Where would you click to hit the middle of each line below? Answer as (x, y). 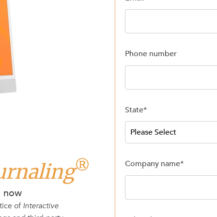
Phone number (151, 54)
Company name (153, 164)
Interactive (41, 206)
